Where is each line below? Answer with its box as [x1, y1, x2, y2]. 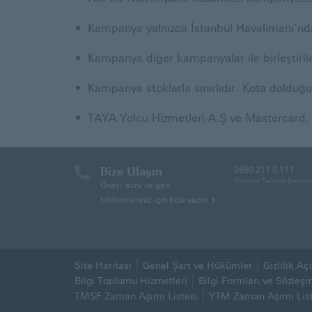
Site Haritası [75, 260, 132, 272]
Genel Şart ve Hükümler [143, 260, 252, 272]
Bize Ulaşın [100, 165, 162, 178]
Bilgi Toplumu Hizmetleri [75, 275, 187, 287]
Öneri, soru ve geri [100, 180, 170, 190]
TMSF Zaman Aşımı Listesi [75, 290, 198, 302]
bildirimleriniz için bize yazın [100, 195, 208, 205]
